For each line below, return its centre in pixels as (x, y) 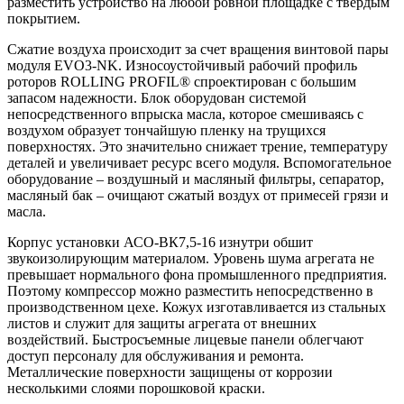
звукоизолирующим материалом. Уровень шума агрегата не (191, 259)
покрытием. (44, 19)
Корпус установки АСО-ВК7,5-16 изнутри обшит (160, 243)
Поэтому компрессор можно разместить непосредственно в (190, 291)
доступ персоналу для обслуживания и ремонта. (156, 356)
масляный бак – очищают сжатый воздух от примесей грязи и (198, 196)
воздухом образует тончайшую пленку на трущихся (166, 131)
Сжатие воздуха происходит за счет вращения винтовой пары (198, 50)
